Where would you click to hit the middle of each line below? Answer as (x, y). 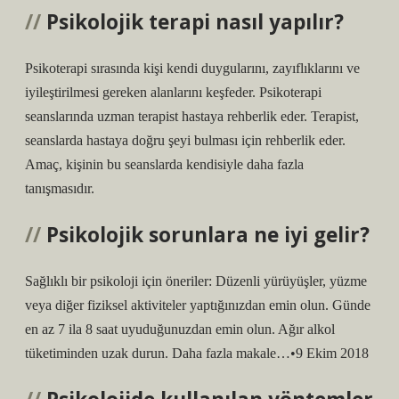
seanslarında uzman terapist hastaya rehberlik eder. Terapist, (192, 116)
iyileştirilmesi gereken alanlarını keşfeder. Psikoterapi (173, 92)
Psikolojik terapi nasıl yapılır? (195, 22)
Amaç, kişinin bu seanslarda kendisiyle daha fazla (164, 164)
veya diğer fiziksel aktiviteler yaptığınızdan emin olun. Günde (198, 305)
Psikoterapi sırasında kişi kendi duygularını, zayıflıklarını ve (192, 68)
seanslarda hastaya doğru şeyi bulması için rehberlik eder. (185, 140)
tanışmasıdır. (60, 188)
